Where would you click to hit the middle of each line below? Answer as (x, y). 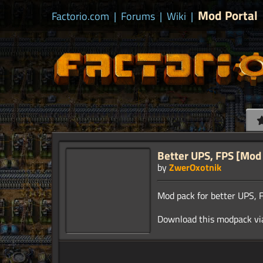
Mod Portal (228, 15)
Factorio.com (80, 16)
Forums (138, 16)
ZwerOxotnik (195, 168)
